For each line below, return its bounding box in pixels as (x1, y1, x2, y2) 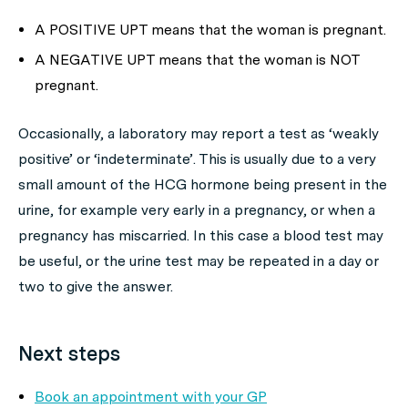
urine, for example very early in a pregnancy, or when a (18, 201, 375, 219)
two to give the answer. (18, 278, 173, 295)
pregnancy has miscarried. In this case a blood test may (18, 227, 383, 244)
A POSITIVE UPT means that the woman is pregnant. (35, 21, 386, 38)
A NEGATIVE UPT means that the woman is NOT (35, 51, 360, 68)
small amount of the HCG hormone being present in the (18, 176, 387, 193)
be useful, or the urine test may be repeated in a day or (18, 252, 379, 270)
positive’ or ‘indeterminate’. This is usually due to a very (18, 150, 376, 168)
